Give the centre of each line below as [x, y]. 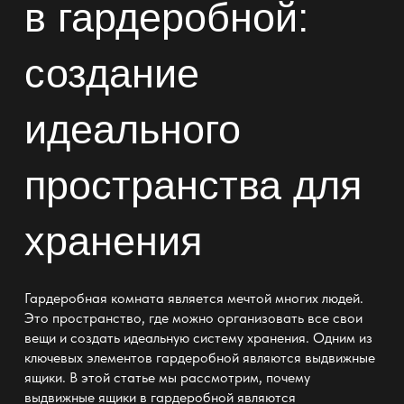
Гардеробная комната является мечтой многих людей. [193, 298]
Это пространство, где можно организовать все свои [193, 317]
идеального [132, 129]
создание [111, 73]
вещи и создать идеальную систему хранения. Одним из [198, 337]
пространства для [193, 185]
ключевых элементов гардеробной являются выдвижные [199, 357]
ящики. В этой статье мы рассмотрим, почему [167, 377]
